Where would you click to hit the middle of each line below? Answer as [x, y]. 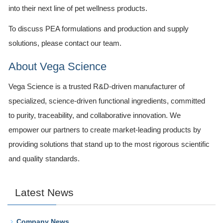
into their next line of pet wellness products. [78, 8]
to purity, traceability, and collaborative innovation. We [95, 115]
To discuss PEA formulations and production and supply [99, 28]
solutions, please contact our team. [65, 43]
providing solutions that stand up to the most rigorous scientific [109, 144]
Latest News [44, 192]
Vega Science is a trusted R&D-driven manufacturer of [97, 86]
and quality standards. [44, 158]
